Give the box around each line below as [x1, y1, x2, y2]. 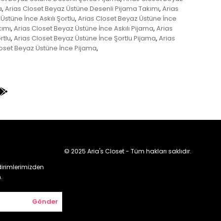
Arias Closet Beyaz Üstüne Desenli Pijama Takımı [5, 3, 159, 13]
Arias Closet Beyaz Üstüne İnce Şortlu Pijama [13, 33, 156, 43]
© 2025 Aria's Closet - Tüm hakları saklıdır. [64, 147, 191, 155]
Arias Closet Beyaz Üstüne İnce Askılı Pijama [14, 23, 153, 33]
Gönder [32, 196, 58, 206]
